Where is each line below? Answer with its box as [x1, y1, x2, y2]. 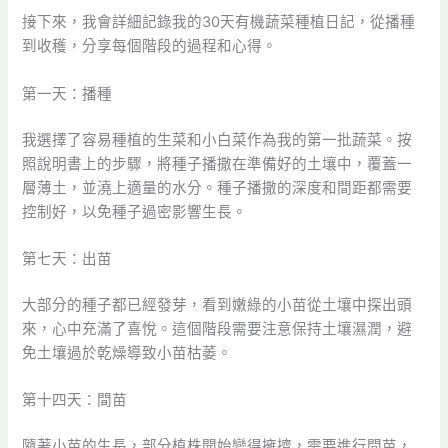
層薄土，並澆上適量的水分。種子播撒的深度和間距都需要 [22, 178, 413, 197]
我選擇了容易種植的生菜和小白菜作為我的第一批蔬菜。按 [22, 130, 413, 149]
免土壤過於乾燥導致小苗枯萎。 [22, 343, 233, 362]
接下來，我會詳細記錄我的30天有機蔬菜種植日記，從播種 [22, 13, 416, 32]
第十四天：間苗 [22, 391, 128, 410]
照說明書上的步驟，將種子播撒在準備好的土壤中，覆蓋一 [22, 154, 413, 173]
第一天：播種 [22, 84, 113, 103]
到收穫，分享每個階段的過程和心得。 [22, 37, 278, 56]
